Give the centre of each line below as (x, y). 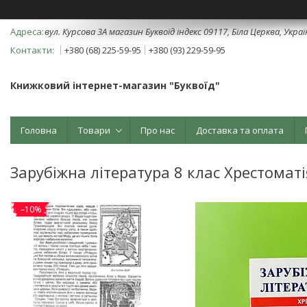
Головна (39, 130)
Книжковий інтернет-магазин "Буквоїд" (115, 86)
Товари (94, 130)
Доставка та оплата (240, 130)
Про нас (158, 130)
